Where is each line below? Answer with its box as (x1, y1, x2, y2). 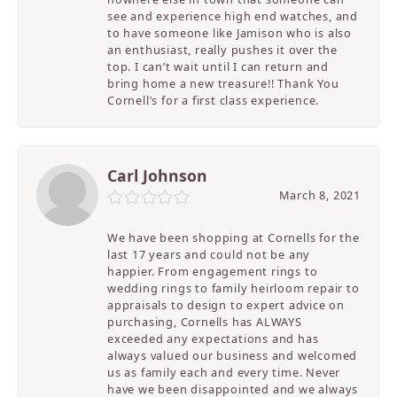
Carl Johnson (107, 165, 207, 187)
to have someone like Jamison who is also (107, 25, 353, 42)
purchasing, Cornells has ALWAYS (107, 314, 302, 331)
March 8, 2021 (278, 187, 361, 204)
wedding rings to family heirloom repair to (107, 280, 360, 297)
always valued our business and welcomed (107, 347, 358, 364)
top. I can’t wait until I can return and (107, 58, 330, 75)
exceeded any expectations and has (107, 331, 319, 347)
